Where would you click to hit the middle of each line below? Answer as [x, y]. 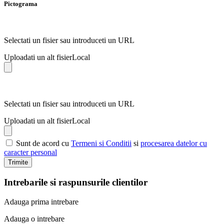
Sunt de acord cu [43, 143]
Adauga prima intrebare [41, 201]
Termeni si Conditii [101, 143]
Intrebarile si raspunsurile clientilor [76, 182]
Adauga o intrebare [34, 218]
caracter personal [30, 152]
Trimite [18, 162]
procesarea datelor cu [174, 143]
